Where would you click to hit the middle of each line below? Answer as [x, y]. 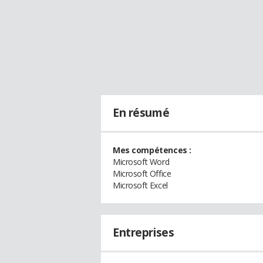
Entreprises [144, 232]
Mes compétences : [152, 150]
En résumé [141, 113]
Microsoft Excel [140, 185]
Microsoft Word [141, 162]
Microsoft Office [142, 173]
